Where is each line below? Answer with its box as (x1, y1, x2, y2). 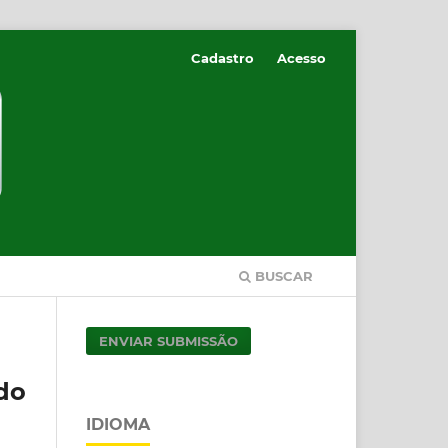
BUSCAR (251, 267, 313, 284)
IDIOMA (86, 414, 150, 434)
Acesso (277, 49, 326, 66)
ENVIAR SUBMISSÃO (99, 332, 239, 349)
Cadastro (191, 49, 255, 66)
